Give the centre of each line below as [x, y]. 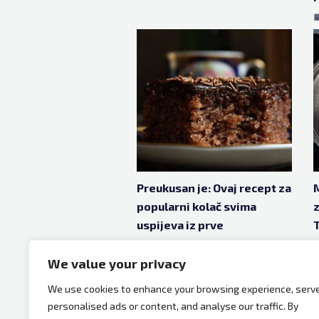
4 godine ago [247, 248]
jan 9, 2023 [169, 248]
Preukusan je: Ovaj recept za [214, 188]
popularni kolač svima [197, 206]
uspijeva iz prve [180, 225]
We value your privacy [117, 263]
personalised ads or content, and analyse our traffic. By [173, 306]
